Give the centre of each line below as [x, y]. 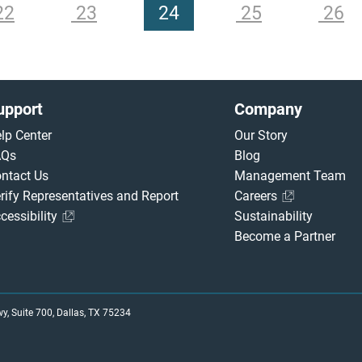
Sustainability [273, 216]
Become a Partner [284, 236]
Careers [257, 196]
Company [268, 109]
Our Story [261, 135]
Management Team [290, 175]
